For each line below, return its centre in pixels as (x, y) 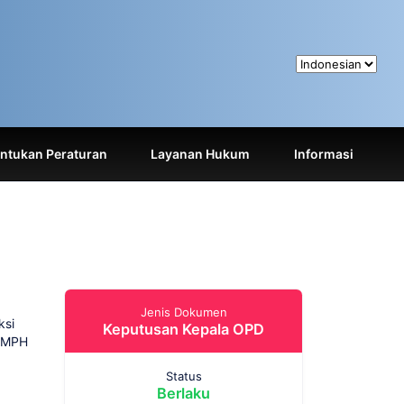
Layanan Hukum (201, 154)
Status (184, 376)
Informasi (324, 154)
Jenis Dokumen (184, 312)
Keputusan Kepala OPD (184, 330)
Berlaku (184, 393)
